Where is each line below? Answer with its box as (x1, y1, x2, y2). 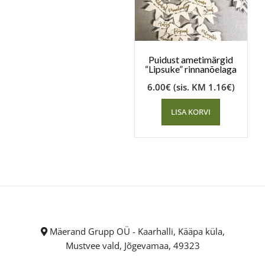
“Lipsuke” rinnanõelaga (145, 63, 237, 75)
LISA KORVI (171, 106, 211, 118)
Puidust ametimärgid (148, 54, 234, 66)
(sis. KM (173, 81, 208, 93)
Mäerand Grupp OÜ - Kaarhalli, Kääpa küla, (47, 225, 225, 238)
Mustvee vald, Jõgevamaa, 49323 (65, 240, 200, 252)
